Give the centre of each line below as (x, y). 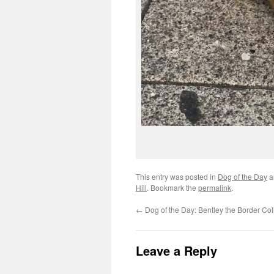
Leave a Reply (176, 250)
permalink (215, 187)
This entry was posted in (177, 176)
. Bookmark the (172, 187)
